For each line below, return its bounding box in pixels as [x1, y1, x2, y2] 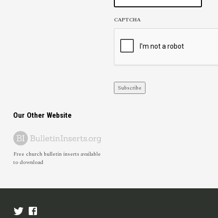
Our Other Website [13, 110, 72, 120]
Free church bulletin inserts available [13, 150, 101, 159]
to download [13, 158, 43, 167]
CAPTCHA [113, 15, 141, 24]
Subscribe [117, 83, 142, 92]
